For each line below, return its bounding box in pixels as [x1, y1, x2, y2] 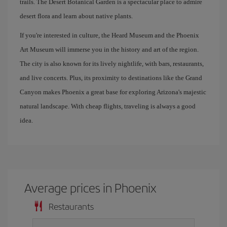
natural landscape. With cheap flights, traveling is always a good [20, 102, 196, 110]
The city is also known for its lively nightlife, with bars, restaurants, [20, 60, 204, 67]
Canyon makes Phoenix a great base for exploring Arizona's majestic [20, 88, 206, 96]
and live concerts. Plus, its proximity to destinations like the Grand [20, 74, 202, 82]
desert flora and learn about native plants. [20, 12, 133, 20]
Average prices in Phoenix [24, 179, 157, 196]
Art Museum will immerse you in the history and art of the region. [20, 46, 199, 53]
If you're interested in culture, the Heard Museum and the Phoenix [20, 31, 199, 39]
